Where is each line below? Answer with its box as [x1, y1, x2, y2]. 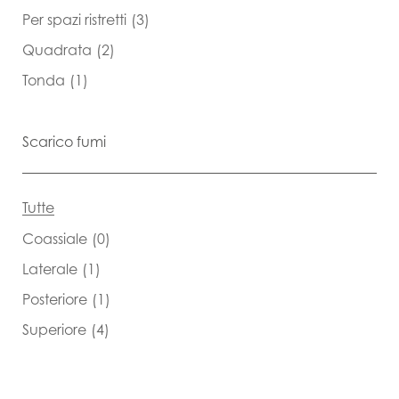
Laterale [22, 259, 77, 278]
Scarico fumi [22, 132, 106, 151]
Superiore [22, 320, 86, 338]
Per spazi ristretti [22, 10, 126, 28]
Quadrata [22, 40, 92, 59]
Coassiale [22, 229, 87, 248]
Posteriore [22, 289, 87, 308]
